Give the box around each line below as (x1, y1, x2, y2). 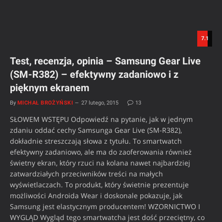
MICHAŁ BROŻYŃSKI (17, 100, 73, 107)
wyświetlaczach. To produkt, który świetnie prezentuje (10, 180, 189, 190)
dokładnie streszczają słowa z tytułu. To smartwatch (10, 136, 182, 146)
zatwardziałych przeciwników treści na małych (10, 169, 163, 179)
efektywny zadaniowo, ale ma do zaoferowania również (10, 147, 192, 157)
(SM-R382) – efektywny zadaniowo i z (10, 68, 178, 81)
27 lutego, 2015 (81, 100, 119, 107)
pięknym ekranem (10, 82, 89, 94)
